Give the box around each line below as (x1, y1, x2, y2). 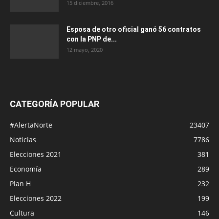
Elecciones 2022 (10, 194, 62, 203)
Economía (10, 164, 42, 174)
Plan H (10, 179, 31, 189)
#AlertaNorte (10, 120, 52, 130)
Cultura (10, 208, 34, 218)
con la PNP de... (66, 35, 117, 44)
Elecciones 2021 (10, 150, 62, 159)
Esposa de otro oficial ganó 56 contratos (66, 25, 201, 34)
